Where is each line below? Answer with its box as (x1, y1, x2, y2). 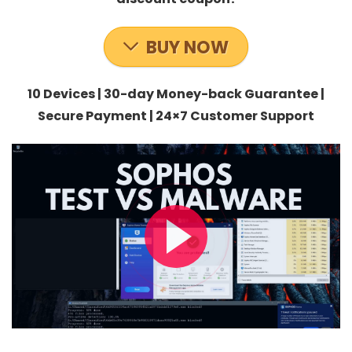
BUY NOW (146, 35, 229, 60)
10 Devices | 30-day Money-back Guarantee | (27, 85, 324, 103)
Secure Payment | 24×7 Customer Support (38, 107, 314, 125)
